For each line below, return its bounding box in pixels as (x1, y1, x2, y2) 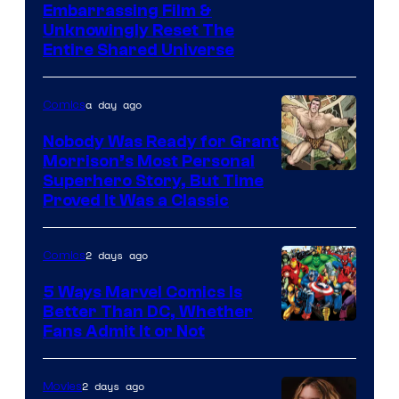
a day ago (85, 96, 142, 112)
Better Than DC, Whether (43, 301, 253, 322)
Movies (43, 379, 82, 394)
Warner (281, 53, 336, 77)
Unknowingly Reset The (43, 20, 234, 40)
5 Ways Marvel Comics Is (43, 281, 242, 302)
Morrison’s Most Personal (43, 151, 255, 171)
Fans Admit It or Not (43, 321, 205, 341)
